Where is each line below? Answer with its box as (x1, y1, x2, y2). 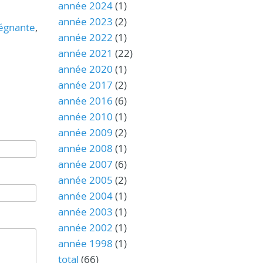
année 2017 (58, 78, 113, 92)
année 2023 (58, 15, 113, 28)
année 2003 (58, 205, 113, 218)
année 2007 (58, 157, 113, 171)
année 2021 (58, 46, 113, 60)
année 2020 (58, 62, 113, 76)
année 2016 (58, 94, 113, 107)
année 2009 (58, 126, 113, 139)
